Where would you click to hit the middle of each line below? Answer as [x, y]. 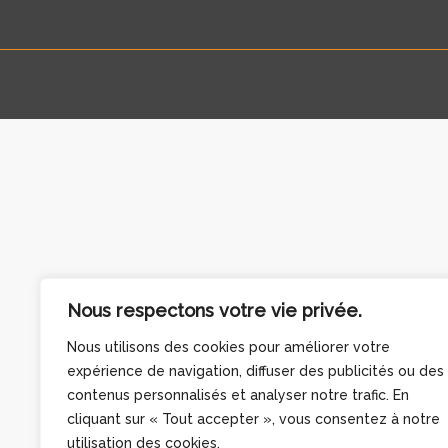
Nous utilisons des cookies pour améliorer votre [228, 347]
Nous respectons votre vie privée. [214, 310]
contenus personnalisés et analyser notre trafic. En [238, 395]
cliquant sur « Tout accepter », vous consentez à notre [253, 419]
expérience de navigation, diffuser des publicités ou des [255, 371]
